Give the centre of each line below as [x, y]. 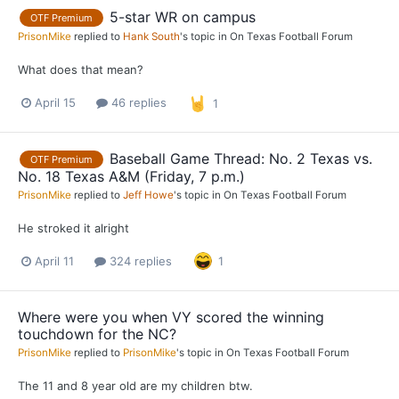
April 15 [55, 103]
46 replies [137, 103]
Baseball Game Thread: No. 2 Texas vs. [241, 158]
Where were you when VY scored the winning [171, 317]
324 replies [139, 261]
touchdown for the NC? [97, 334]
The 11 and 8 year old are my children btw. [135, 385]
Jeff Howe [148, 195]
